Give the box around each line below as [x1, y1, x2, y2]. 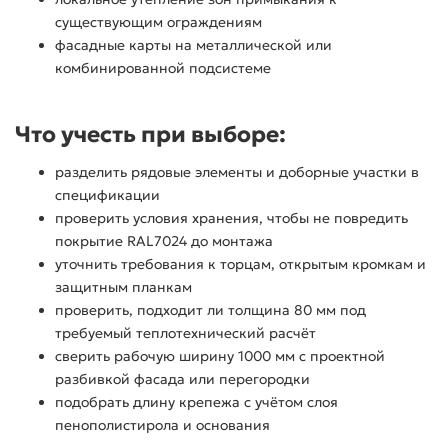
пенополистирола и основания [55, 416, 270, 435]
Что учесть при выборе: [15, 120, 286, 149]
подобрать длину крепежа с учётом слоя [55, 393, 338, 412]
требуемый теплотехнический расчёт [55, 324, 316, 343]
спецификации [55, 186, 160, 205]
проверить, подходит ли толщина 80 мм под [55, 301, 366, 320]
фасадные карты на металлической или [55, 36, 332, 55]
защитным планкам [55, 278, 192, 297]
